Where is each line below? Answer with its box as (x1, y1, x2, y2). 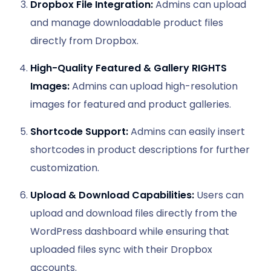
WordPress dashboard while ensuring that (30, 224, 229, 238)
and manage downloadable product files (30, 15, 223, 30)
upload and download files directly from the (30, 206, 237, 220)
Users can (194, 188, 244, 202)
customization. (30, 160, 99, 175)
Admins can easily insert (128, 124, 245, 139)
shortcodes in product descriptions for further (30, 142, 250, 157)
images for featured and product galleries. (30, 97, 231, 111)
